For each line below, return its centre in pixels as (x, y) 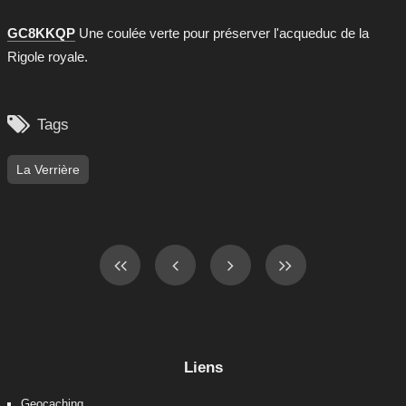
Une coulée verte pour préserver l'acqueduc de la (222, 34)
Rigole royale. (48, 57)
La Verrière (48, 170)
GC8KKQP (41, 34)
